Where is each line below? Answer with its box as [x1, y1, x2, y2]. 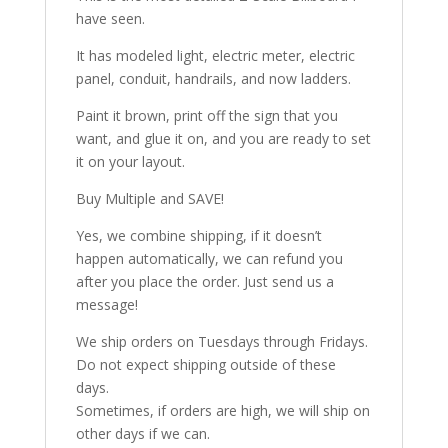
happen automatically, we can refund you [75, 249, 343, 269]
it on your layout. [75, 152, 185, 172]
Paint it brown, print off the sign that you [75, 106, 338, 126]
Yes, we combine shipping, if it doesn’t [75, 226, 322, 246]
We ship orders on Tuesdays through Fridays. [75, 332, 368, 352]
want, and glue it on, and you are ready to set [75, 129, 371, 149]
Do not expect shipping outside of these [75, 355, 336, 375]
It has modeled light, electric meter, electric [75, 46, 355, 66]
